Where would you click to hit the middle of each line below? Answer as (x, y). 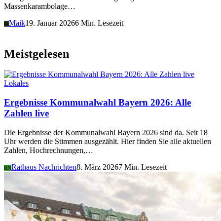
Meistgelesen (37, 54)
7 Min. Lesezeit (143, 167)
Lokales (16, 83)
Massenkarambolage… (40, 6)
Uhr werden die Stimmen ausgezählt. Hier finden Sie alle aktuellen (108, 141)
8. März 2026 (97, 167)
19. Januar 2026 (50, 23)
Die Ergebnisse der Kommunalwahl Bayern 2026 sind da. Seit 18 (106, 132)
